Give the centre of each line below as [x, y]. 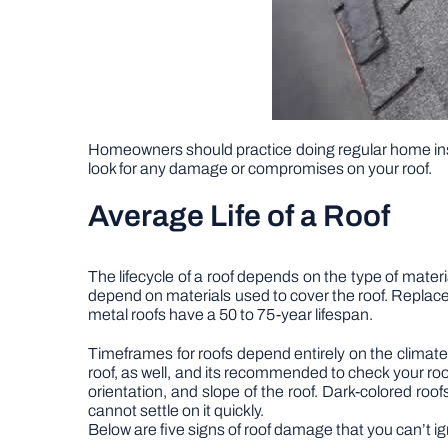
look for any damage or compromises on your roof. [260, 168]
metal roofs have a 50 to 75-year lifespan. [230, 314]
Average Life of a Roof [239, 216]
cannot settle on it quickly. [176, 410]
